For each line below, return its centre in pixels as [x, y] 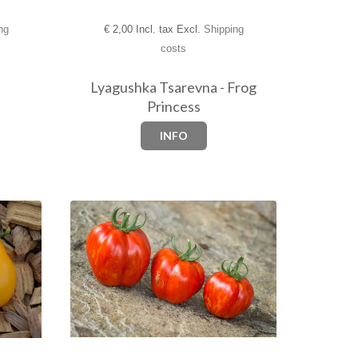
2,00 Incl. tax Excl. [156, 29]
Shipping [223, 29]
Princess [173, 106]
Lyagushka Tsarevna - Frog [173, 87]
